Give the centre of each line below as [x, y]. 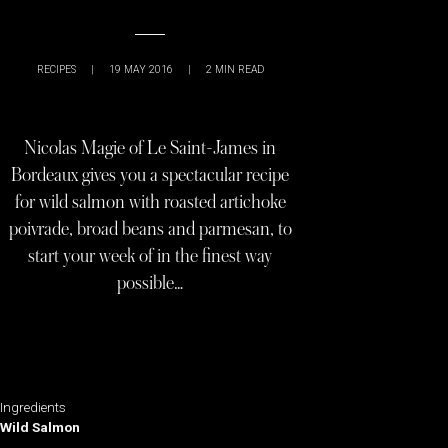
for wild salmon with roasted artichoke [150, 202]
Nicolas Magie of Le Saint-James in [150, 148]
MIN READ [239, 69]
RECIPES [56, 69]
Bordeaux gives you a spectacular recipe [150, 175]
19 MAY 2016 [140, 69]
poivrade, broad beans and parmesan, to [150, 229]
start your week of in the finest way [150, 256]
